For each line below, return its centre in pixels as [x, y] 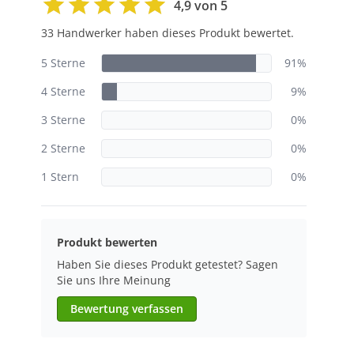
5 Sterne [63, 63]
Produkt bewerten [107, 242]
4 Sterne [63, 91]
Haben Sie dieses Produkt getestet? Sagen [168, 264]
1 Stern [60, 177]
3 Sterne [63, 120]
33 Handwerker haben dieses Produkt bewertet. [168, 33]
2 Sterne [63, 148]
